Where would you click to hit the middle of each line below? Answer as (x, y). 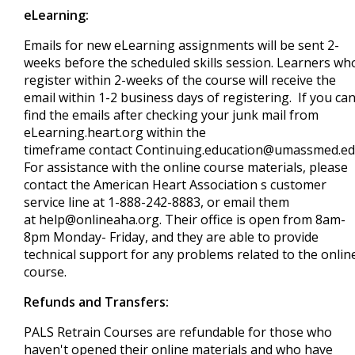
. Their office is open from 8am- (252, 219)
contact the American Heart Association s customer (175, 185)
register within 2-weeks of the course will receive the (180, 80)
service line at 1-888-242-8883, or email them (157, 202)
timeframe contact (80, 150)
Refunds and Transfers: (96, 302)
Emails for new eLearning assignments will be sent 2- (181, 45)
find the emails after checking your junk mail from (171, 115)
